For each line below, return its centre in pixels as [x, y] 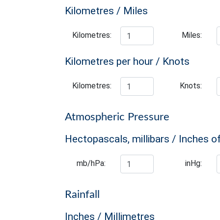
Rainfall [82, 194]
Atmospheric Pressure [117, 117]
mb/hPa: [91, 163]
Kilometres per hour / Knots [127, 61]
